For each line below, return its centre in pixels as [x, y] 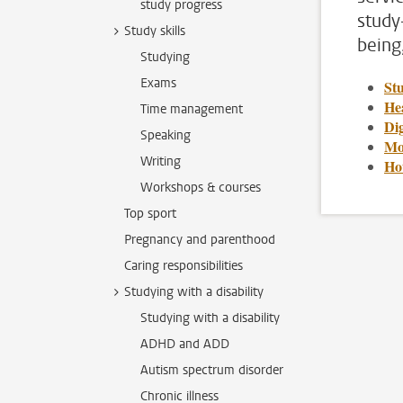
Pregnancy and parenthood [200, 240]
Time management [192, 109]
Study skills [155, 31]
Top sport [150, 214]
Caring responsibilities [184, 266]
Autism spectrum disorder [212, 370]
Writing [161, 161]
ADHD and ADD [185, 344]
